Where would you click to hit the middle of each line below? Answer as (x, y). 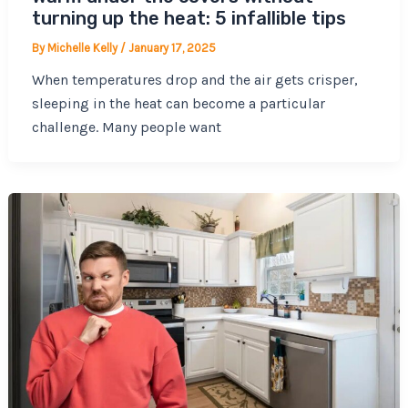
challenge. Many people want (126, 127)
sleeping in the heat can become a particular (178, 103)
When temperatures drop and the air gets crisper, (194, 79)
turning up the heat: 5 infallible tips (189, 18)
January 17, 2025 (172, 47)
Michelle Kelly (83, 47)
